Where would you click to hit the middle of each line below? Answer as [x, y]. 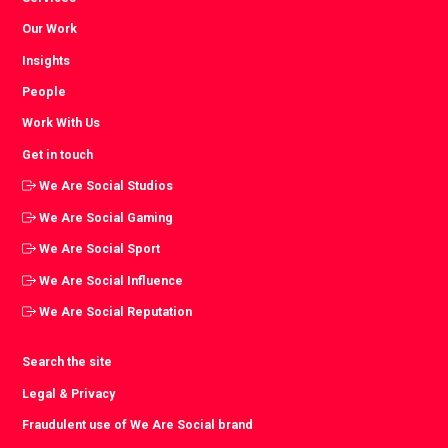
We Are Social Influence [111, 280]
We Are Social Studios [106, 186]
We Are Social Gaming [106, 217]
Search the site [67, 362]
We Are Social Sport [100, 249]
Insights [46, 60]
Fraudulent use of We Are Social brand [138, 425]
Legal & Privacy [69, 393]
